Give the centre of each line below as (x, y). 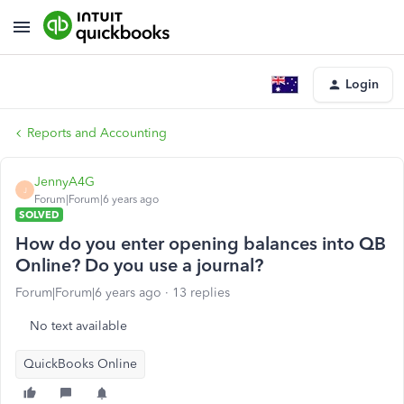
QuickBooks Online (80, 364)
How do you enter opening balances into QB (201, 243)
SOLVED (39, 215)
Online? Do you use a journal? (139, 265)
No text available (78, 326)
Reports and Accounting (97, 133)
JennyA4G (64, 182)
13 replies (201, 293)
